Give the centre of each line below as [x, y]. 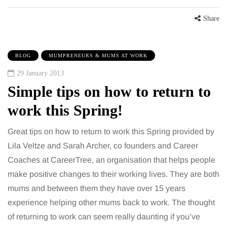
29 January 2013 [40, 73]
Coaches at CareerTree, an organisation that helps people [111, 160]
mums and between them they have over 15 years [97, 188]
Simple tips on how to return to [109, 92]
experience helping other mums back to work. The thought [111, 203]
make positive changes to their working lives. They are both [113, 174]
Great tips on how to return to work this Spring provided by [111, 132]
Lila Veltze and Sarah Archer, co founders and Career [103, 146]
